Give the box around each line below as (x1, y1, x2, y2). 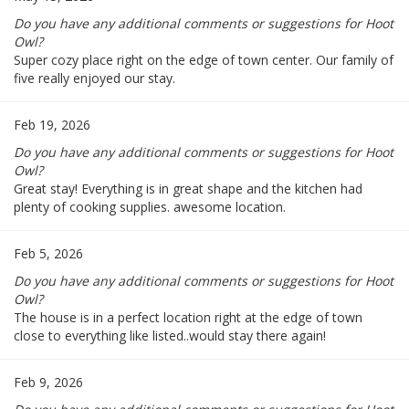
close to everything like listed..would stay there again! (14, 327, 326, 345)
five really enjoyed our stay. (14, 69, 175, 88)
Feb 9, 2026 (14, 373, 83, 392)
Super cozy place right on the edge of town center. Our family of (14, 51, 393, 69)
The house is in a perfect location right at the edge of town (14, 309, 362, 327)
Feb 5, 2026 (14, 245, 83, 263)
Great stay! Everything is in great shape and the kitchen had (14, 180, 362, 198)
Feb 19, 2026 (14, 116, 90, 134)
